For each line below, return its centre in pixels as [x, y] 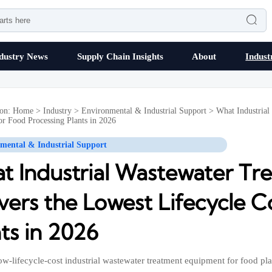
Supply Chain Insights [120, 56]
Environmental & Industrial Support [144, 110]
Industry [58, 110]
